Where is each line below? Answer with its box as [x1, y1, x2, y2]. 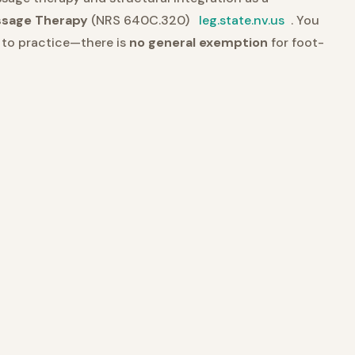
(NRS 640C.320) [88, 12, 193, 29]
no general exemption [129, 34, 268, 51]
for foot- [268, 34, 324, 51]
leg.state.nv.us [199, 12, 284, 29]
